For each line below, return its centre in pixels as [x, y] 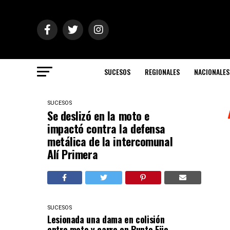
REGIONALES [162, 72]
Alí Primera [73, 154]
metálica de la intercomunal [110, 141]
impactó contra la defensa [106, 128]
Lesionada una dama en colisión [106, 219]
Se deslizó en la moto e [98, 116]
